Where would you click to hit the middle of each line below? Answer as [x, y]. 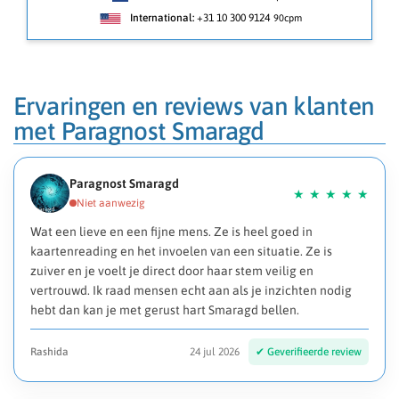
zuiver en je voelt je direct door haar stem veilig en [172, 271]
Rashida [49, 352]
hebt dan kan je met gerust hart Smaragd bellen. [165, 310]
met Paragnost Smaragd [139, 131]
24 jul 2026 [215, 352]
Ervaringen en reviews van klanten [194, 106]
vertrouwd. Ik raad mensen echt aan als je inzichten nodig [191, 291]
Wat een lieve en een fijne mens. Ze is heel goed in [171, 232]
